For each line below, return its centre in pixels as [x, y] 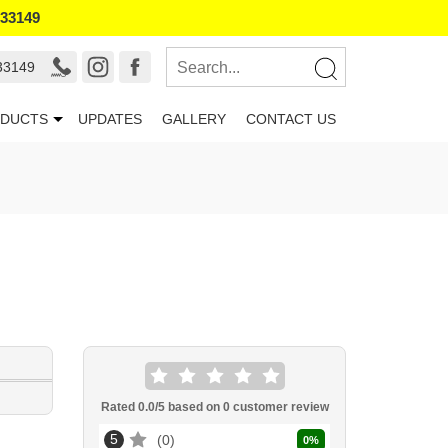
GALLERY [194, 119]
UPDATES [110, 119]
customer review [279, 407]
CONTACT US [291, 119]
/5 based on [188, 407]
